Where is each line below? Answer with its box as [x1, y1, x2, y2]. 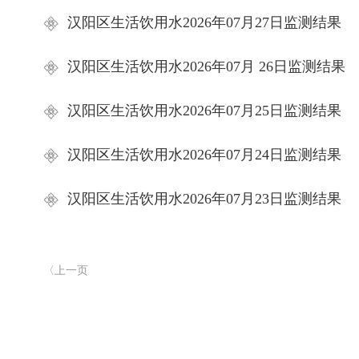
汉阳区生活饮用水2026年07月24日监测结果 [67, 147, 341, 163]
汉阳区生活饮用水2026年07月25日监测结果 [67, 103, 341, 119]
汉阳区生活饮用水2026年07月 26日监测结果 [67, 58, 345, 75]
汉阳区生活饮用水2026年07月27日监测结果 [67, 14, 341, 30]
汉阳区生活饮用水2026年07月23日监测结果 [67, 191, 341, 207]
